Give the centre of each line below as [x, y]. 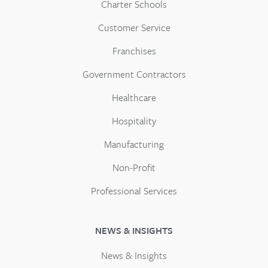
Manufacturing [134, 144]
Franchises [134, 51]
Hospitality [134, 121]
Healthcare [134, 97]
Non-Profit [134, 167]
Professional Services [134, 191]
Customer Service [134, 27]
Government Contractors [134, 74]
